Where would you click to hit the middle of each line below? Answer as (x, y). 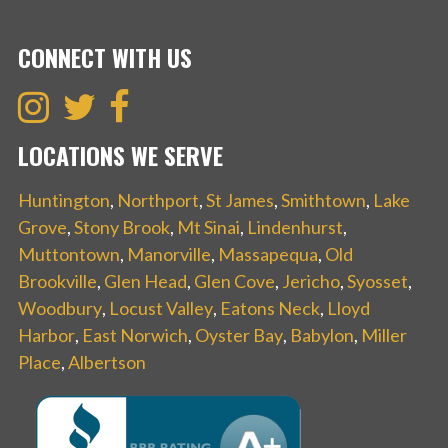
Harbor (46, 334)
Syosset (377, 280)
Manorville (169, 253)
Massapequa (268, 253)
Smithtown (323, 199)
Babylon (322, 334)
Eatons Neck (270, 307)
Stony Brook (122, 226)
